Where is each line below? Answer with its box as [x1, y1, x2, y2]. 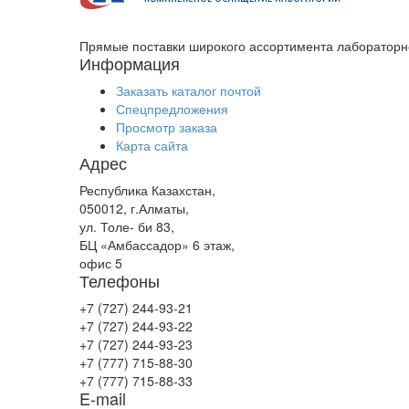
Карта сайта [116, 136, 188, 154]
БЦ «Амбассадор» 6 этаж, [79, 236, 235, 254]
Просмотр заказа [116, 118, 217, 136]
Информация [79, 51, 180, 75]
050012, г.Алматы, [79, 199, 189, 217]
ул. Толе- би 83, [79, 217, 174, 236]
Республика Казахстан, [79, 181, 215, 199]
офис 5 [79, 254, 122, 272]
